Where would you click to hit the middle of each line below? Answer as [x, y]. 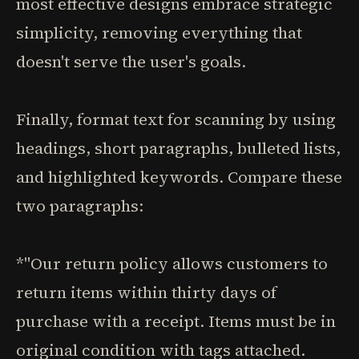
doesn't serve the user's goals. [131, 62]
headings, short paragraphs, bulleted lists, [178, 148]
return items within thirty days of [146, 292]
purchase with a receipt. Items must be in [176, 321]
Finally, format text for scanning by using [176, 119]
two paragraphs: [80, 206]
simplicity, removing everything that [159, 33]
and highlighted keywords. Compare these [179, 177]
